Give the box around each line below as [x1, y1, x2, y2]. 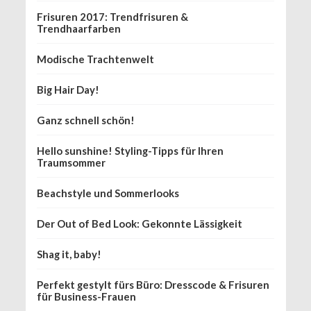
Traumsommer [37, 156, 106, 169]
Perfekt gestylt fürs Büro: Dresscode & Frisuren [37, 278, 270, 292]
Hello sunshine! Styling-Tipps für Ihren [37, 144, 224, 158]
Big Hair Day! [37, 83, 100, 96]
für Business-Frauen [37, 290, 137, 303]
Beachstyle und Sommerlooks [37, 187, 180, 200]
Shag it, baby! [37, 248, 102, 261]
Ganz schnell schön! [37, 114, 135, 127]
